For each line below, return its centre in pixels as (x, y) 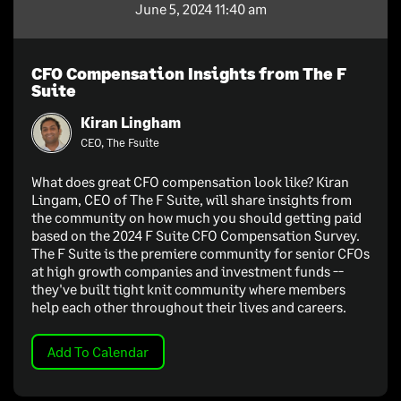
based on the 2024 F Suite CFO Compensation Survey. (196, 235)
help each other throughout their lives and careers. (189, 306)
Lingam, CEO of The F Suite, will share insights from (192, 199)
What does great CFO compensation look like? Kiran (190, 181)
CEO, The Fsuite (120, 143)
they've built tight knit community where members (188, 288)
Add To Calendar (98, 351)
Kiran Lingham (131, 123)
